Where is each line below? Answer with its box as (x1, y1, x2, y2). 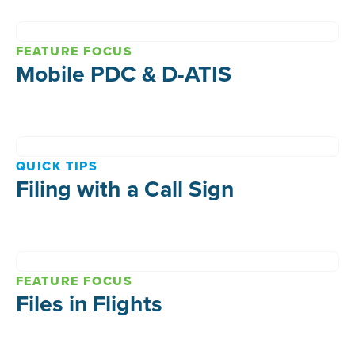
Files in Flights (15, 286, 162, 319)
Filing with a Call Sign (15, 171, 234, 204)
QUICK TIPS (15, 156, 98, 175)
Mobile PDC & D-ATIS (15, 56, 231, 90)
